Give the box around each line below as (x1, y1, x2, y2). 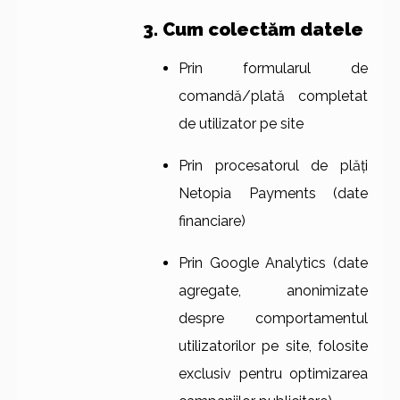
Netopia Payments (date (179, 185, 368, 202)
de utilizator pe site (179, 115, 304, 132)
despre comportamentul (179, 310, 368, 327)
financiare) (179, 212, 246, 229)
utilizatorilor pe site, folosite (179, 337, 368, 354)
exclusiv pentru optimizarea (179, 365, 368, 382)
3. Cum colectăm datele (143, 19, 363, 40)
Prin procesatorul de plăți (179, 157, 368, 174)
